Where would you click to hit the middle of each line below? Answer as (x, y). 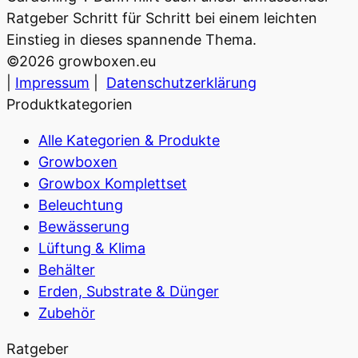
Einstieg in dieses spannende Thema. (131, 39)
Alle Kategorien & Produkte (129, 140)
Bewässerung (84, 226)
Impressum (52, 82)
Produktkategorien (70, 104)
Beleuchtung (81, 205)
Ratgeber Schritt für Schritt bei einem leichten (162, 18)
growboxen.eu (105, 61)
